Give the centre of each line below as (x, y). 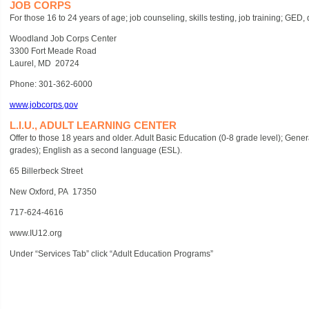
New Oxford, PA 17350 (53, 192)
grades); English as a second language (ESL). (96, 150)
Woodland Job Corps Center (63, 39)
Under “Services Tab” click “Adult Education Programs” (111, 254)
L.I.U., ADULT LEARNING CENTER (93, 125)
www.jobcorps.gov (43, 105)
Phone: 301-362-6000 (51, 84)
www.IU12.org (36, 233)
